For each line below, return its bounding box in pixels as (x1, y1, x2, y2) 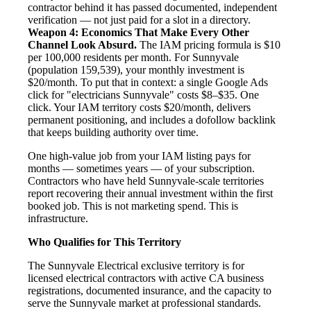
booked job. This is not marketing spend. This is (28, 199, 238, 212)
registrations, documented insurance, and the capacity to (28, 284, 271, 296)
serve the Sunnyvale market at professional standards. (28, 296, 261, 309)
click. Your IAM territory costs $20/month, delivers (28, 101, 251, 113)
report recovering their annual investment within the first (28, 187, 273, 199)
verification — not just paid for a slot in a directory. (28, 13, 251, 26)
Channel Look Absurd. (28, 38, 137, 51)
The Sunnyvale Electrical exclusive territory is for (28, 259, 244, 271)
